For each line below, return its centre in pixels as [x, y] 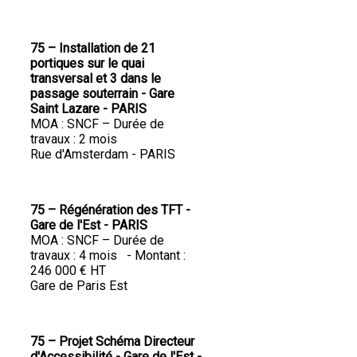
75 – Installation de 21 [93, 49]
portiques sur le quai [87, 64]
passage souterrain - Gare [102, 94]
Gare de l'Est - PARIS [89, 226]
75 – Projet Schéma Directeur [112, 342]
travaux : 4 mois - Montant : [108, 256]
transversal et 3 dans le [96, 79]
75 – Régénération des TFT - [110, 210]
